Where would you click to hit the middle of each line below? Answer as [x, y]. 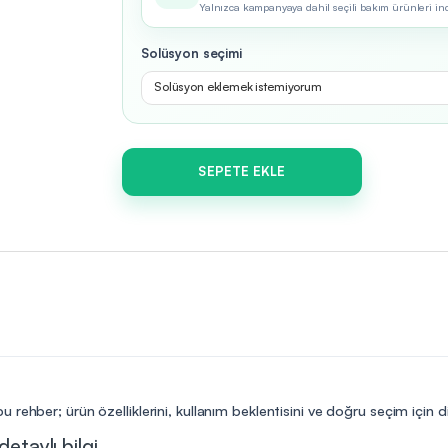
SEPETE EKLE [242, 171]
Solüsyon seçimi [191, 52]
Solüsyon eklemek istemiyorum [238, 86]
